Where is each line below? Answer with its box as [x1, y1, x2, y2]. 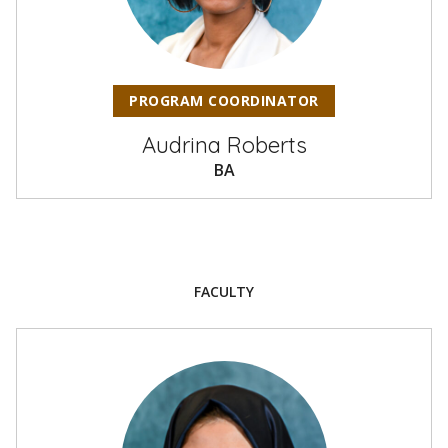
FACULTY [194, 282, 254, 301]
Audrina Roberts [141, 131, 307, 159]
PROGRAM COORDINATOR [129, 91, 319, 110]
